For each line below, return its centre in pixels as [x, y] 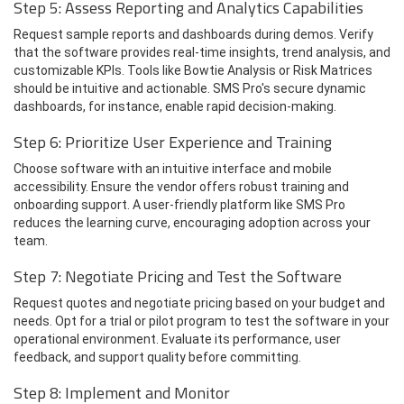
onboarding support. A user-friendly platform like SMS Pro [179, 204]
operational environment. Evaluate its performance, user [177, 339]
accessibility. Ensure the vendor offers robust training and [181, 186]
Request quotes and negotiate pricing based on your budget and [199, 303]
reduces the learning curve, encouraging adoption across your [192, 222]
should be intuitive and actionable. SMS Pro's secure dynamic [190, 88]
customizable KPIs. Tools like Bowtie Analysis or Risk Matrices [193, 70]
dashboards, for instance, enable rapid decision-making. [175, 106]
